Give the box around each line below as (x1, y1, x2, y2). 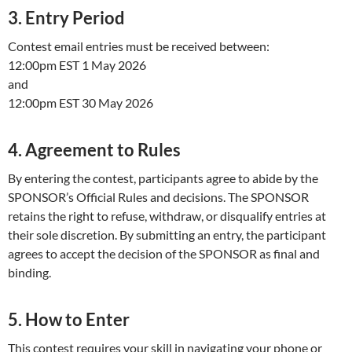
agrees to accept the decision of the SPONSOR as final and (8, 246, 320, 262)
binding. (8, 265, 51, 280)
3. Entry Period (8, 7, 125, 29)
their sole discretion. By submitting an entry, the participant (8, 227, 326, 243)
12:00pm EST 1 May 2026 (8, 57, 146, 73)
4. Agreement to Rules (8, 139, 181, 161)
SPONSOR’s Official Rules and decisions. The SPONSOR (8, 189, 309, 205)
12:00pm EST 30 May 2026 (8, 95, 153, 111)
